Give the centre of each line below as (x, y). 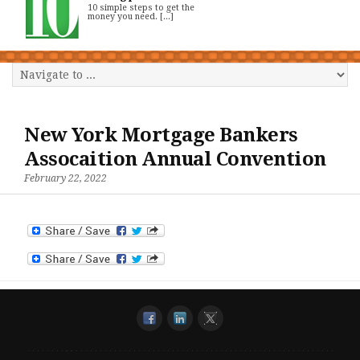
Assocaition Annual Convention (175, 160)
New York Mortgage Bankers (161, 135)
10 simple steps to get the (141, 8)
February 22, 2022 (65, 179)
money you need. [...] (131, 17)
